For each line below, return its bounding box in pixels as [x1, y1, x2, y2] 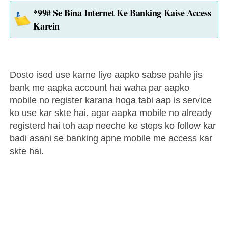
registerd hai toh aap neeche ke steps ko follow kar [10, 121, 216, 131]
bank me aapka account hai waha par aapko [10, 82, 190, 93]
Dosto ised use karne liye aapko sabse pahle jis [10, 70, 203, 80]
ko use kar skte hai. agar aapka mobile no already [10, 108, 212, 119]
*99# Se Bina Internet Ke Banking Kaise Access [33, 6, 211, 20]
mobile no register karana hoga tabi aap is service [10, 95, 212, 106]
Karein [33, 19, 60, 33]
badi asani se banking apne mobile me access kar [10, 133, 213, 144]
